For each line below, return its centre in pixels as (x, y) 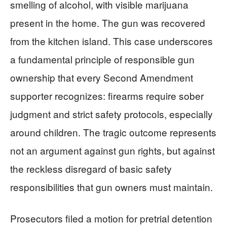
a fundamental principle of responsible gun (102, 59)
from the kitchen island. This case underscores (111, 41)
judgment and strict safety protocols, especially (111, 113)
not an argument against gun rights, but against (112, 150)
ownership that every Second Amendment (102, 77)
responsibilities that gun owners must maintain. (111, 186)
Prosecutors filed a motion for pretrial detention (111, 218)
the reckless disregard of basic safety (91, 168)
